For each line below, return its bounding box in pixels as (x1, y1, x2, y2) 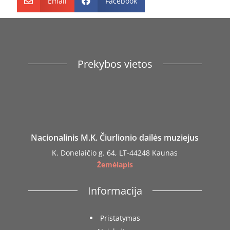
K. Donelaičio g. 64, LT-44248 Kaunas (52, 147, 178, 158)
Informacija (88, 183, 142, 198)
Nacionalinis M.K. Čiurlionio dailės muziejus (31, 131, 199, 143)
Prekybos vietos (78, 56, 152, 71)
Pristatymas (100, 213, 140, 223)
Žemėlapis (97, 159, 133, 169)
